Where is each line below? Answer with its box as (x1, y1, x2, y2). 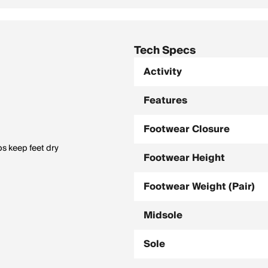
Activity (144, 63, 182, 80)
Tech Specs (134, 41, 196, 60)
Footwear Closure (144, 121, 230, 138)
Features (144, 92, 187, 109)
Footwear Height (144, 150, 225, 166)
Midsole (144, 207, 182, 224)
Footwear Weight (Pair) (144, 178, 255, 195)
